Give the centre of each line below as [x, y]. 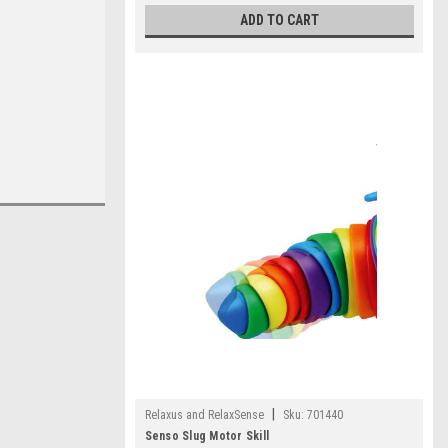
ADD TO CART [279, 20]
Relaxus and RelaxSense [204, 415]
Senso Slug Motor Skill [206, 436]
